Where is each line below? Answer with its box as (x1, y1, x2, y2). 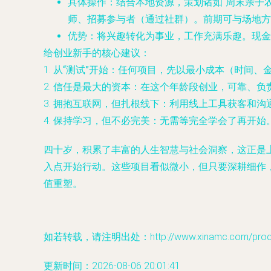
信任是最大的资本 (53, 81, 131, 93)
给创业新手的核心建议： (44, 47, 150, 59)
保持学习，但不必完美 (53, 115, 150, 126)
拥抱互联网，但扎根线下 (53, 98, 160, 109)
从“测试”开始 (53, 64, 108, 76)
